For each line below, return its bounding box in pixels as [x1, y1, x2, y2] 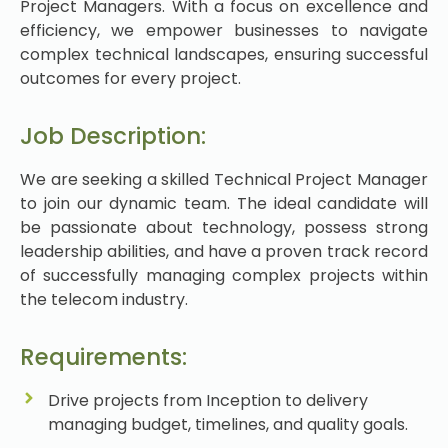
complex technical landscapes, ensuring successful [20, 42, 428, 66]
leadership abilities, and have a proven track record [20, 239, 428, 263]
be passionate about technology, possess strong [20, 215, 428, 239]
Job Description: [20, 119, 206, 152]
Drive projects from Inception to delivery [47, 389, 368, 413]
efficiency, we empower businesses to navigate [20, 18, 428, 42]
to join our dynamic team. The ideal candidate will [20, 191, 428, 215]
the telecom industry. [20, 287, 188, 311]
